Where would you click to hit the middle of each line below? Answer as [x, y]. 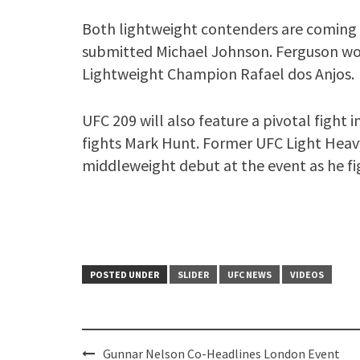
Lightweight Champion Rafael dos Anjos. [218, 74]
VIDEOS [307, 274]
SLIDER [193, 274]
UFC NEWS [250, 274]
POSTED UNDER [125, 274]
